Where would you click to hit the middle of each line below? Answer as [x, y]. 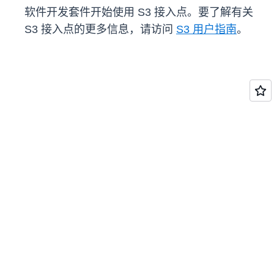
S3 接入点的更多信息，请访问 [100, 30]
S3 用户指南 [206, 30]
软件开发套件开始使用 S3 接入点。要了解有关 [139, 13]
